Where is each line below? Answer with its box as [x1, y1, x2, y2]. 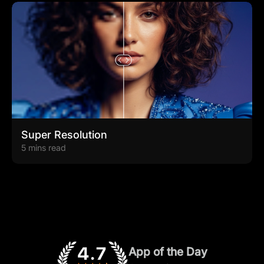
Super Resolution [21, 128, 107, 141]
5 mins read [21, 142, 66, 153]
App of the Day [128, 245, 207, 259]
